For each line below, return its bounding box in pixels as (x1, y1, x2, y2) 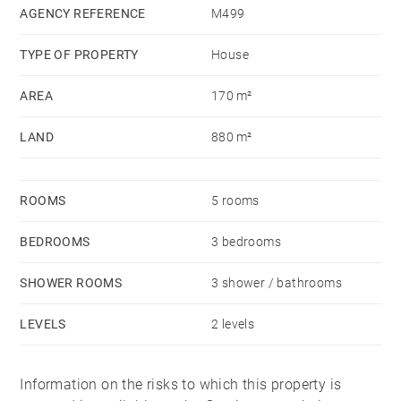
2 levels (211, 317, 255, 332)
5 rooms (211, 193, 260, 209)
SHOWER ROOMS (20, 276, 123, 291)
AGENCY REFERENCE (20, 6, 146, 21)
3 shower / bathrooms (211, 276, 342, 291)
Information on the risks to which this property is (20, 376, 342, 394)
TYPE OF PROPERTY (20, 47, 139, 63)
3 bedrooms (211, 235, 281, 250)
